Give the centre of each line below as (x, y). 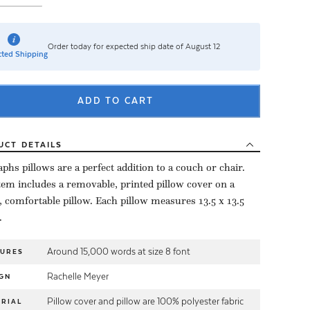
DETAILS (42, 144)
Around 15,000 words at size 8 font (119, 251)
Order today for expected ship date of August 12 (134, 47)
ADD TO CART (116, 100)
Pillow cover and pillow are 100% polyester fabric (145, 301)
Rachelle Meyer (78, 276)
